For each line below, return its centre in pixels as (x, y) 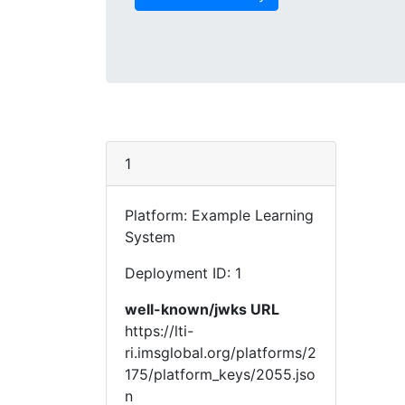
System (150, 237)
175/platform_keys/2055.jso (220, 374)
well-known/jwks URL (202, 309)
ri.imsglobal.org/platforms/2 (221, 353)
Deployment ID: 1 (183, 273)
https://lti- (159, 331)
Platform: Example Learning (219, 215)
